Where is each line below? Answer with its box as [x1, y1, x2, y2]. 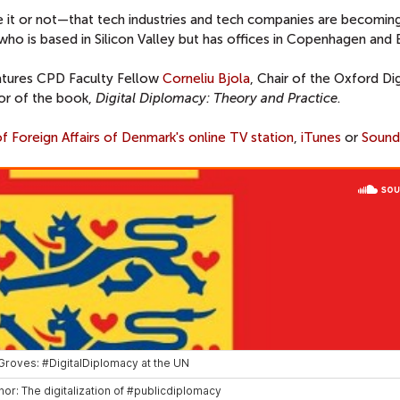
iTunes [301, 129, 341, 146]
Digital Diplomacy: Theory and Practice [96, 90, 337, 106]
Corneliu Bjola [162, 71, 250, 87]
